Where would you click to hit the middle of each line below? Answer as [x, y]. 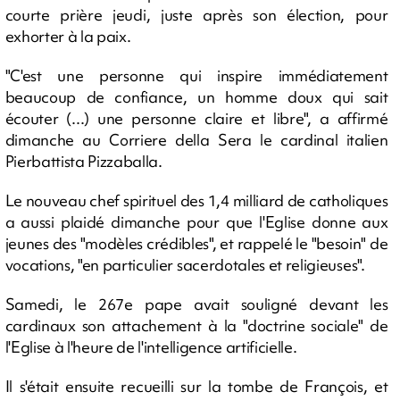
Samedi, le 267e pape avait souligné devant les [196, 304]
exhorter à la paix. [68, 36]
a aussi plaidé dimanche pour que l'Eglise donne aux [196, 221]
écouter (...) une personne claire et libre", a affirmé [196, 118]
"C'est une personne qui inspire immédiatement [196, 75]
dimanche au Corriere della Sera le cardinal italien [196, 139]
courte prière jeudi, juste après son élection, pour [196, 14]
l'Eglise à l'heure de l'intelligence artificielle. [151, 346]
